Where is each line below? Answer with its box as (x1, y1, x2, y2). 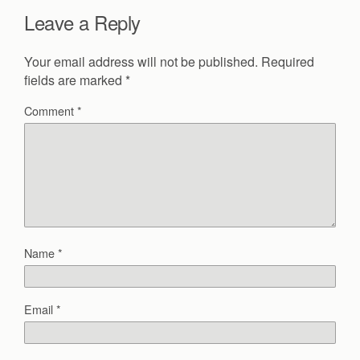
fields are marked (24, 70, 125, 89)
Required (261, 51, 314, 71)
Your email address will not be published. (24, 51, 258, 71)
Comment (24, 101, 77, 119)
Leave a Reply (24, 8, 141, 37)
